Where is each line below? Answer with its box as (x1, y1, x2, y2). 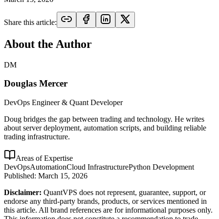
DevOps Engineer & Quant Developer (4, 98, 123, 107)
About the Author (4, 37, 92, 50)
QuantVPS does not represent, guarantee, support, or (44, 188, 206, 197)
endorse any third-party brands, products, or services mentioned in (4, 197, 207, 206)
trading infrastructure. (4, 132, 70, 141)
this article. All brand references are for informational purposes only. (4, 206, 213, 215)
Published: (4, 172, 38, 180)
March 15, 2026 (38, 172, 88, 180)
